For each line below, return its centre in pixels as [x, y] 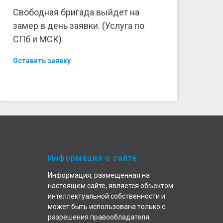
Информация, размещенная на [99, 175]
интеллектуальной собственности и [107, 196]
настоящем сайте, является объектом [111, 185]
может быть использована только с [107, 206]
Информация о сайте [92, 158]
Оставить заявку [42, 60]
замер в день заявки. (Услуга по [79, 25]
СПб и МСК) [37, 39]
